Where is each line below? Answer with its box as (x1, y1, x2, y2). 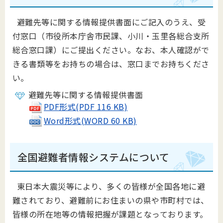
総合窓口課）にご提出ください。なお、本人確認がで (12, 44, 210, 56)
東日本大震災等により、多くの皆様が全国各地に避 (12, 180, 206, 193)
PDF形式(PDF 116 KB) (44, 101, 128, 112)
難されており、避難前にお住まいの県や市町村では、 (12, 194, 209, 207)
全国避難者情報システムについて (17, 150, 170, 165)
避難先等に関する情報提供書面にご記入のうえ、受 (12, 16, 206, 28)
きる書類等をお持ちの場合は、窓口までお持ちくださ (12, 58, 210, 70)
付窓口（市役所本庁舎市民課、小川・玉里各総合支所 (12, 30, 210, 42)
